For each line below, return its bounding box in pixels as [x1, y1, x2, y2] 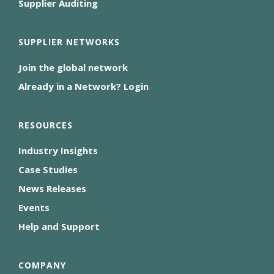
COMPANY [18, 259, 66, 272]
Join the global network [18, 61, 128, 74]
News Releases [18, 182, 86, 195]
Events [18, 201, 50, 214]
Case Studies [18, 163, 78, 176]
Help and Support [18, 220, 100, 233]
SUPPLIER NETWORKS [18, 36, 120, 48]
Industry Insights [18, 144, 98, 157]
